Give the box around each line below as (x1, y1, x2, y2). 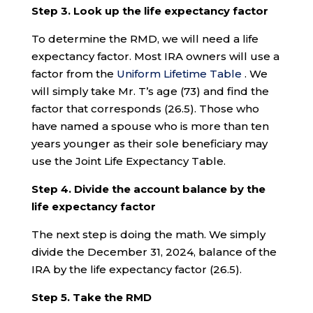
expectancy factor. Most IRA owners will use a (31, 49, 279, 63)
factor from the (31, 66, 117, 80)
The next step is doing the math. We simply (31, 227, 265, 241)
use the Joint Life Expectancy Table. (31, 154, 226, 168)
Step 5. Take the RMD (31, 290, 152, 304)
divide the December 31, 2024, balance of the (31, 245, 277, 259)
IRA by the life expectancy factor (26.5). (31, 262, 242, 276)
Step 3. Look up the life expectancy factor (31, 3, 268, 17)
